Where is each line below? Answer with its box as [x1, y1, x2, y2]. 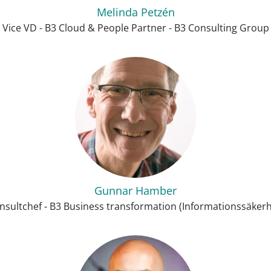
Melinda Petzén [96, 5, 175, 19]
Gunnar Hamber [94, 183, 177, 198]
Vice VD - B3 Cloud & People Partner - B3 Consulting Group [2, 21, 269, 34]
